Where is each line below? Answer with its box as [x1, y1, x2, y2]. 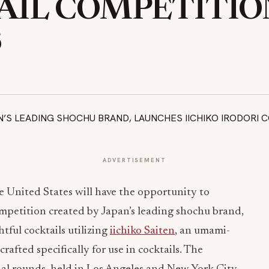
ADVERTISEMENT [103, 156, 166, 164]
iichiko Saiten [110, 225, 175, 237]
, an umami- [175, 225, 230, 237]
